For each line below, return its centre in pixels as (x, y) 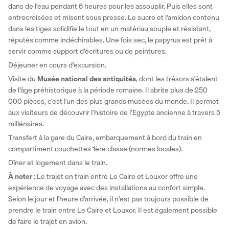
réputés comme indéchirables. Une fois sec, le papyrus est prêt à (110, 40)
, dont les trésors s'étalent (177, 79)
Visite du (22, 79)
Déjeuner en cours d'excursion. (58, 65)
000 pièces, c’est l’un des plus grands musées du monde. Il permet (113, 101)
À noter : (22, 177)
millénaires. (26, 124)
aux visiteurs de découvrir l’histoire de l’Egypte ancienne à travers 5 (114, 113)
